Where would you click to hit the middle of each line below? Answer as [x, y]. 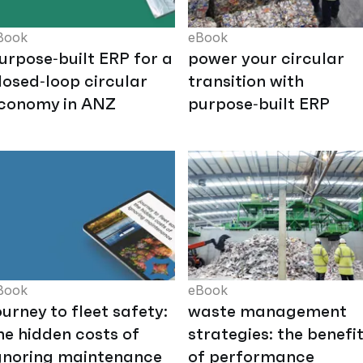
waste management [267, 312]
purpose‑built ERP [259, 104]
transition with [246, 81]
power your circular [266, 59]
